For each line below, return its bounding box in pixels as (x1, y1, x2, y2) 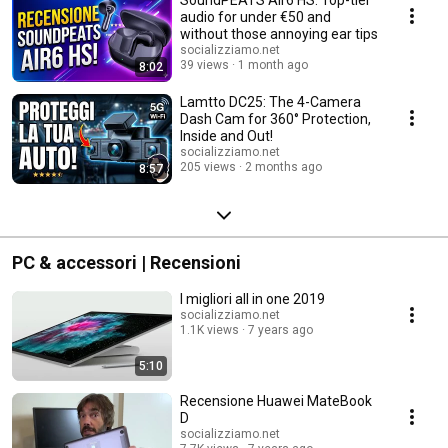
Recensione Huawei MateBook (180, 393, 372, 410)
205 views (180, 160, 236, 175)
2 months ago (245, 160, 322, 175)
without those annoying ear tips (180, 26, 378, 43)
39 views (180, 58, 229, 73)
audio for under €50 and (180, 9, 331, 26)
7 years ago (248, 323, 313, 338)
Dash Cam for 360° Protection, (180, 111, 371, 128)
